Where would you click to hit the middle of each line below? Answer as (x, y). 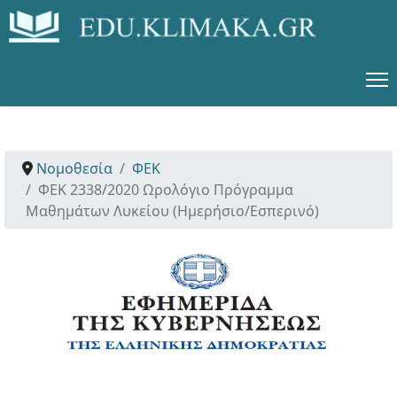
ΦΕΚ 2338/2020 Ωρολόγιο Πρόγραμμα (166, 190)
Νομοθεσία (74, 168)
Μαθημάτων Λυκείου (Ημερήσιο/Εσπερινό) (172, 211)
